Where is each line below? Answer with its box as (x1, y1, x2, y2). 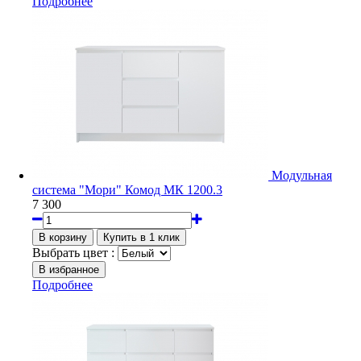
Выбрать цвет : (32, 245, 114, 259)
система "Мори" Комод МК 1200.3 (32, 182, 222, 197)
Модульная (272, 168, 332, 182)
